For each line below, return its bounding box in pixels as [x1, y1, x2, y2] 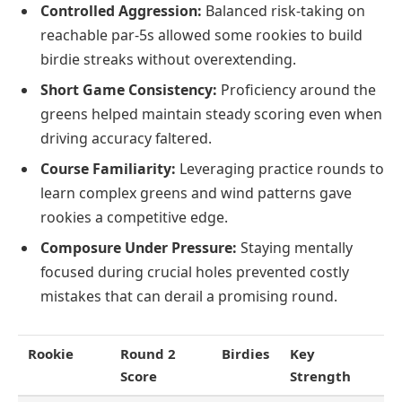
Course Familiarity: [40, 159, 176, 179]
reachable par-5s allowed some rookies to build [40, 25, 363, 46]
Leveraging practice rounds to [176, 159, 384, 179]
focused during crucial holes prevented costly [40, 262, 349, 283]
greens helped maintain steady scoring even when [40, 104, 382, 125]
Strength [290, 366, 352, 385]
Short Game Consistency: [40, 80, 217, 100]
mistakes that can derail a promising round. [40, 286, 337, 307]
